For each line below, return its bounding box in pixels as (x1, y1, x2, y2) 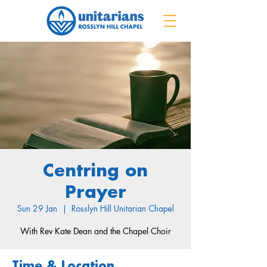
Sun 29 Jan (17, 204, 57, 214)
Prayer (64, 184, 126, 202)
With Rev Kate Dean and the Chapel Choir (20, 225, 171, 237)
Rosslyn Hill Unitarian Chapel (71, 204, 174, 214)
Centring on (43, 163, 148, 181)
